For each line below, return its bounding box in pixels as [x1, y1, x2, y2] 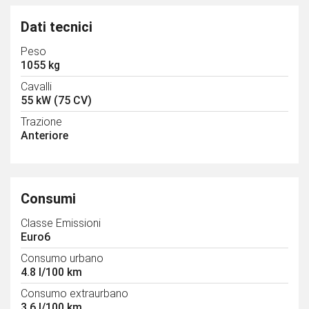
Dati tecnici [21, 19, 92, 36]
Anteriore [21, 129, 68, 143]
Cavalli [21, 80, 52, 94]
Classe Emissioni [21, 217, 101, 230]
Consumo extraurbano [21, 287, 128, 301]
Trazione [21, 115, 62, 129]
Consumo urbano [21, 252, 103, 266]
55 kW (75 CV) [21, 94, 92, 108]
